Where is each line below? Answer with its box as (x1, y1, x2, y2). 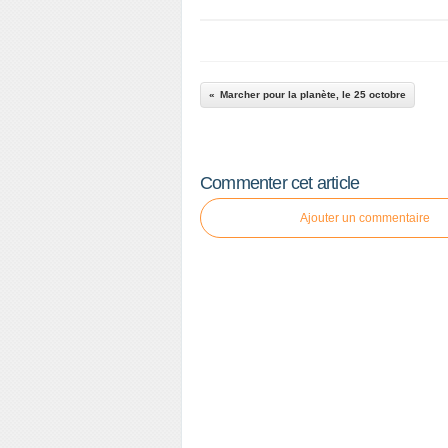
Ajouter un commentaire (300, 211, 430, 225)
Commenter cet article (200, 173, 360, 193)
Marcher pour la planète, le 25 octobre (220, 89, 406, 100)
